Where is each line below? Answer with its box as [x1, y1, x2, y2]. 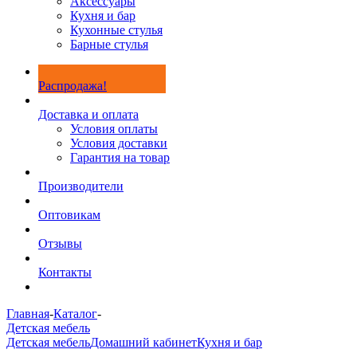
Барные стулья [70, 37, 148, 51]
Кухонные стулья [70, 23, 163, 37]
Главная [6, 307, 49, 320]
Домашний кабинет [90, 335, 197, 349]
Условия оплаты [70, 122, 158, 135]
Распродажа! [38, 79, 107, 92]
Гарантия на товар [70, 151, 170, 164]
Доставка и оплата [38, 108, 139, 121]
